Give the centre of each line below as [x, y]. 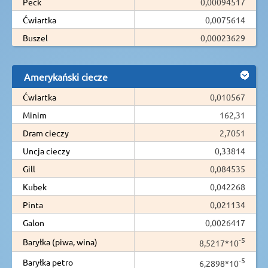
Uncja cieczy [46, 150]
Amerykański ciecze [66, 76]
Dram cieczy [46, 133]
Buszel [35, 37]
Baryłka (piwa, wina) [60, 241]
